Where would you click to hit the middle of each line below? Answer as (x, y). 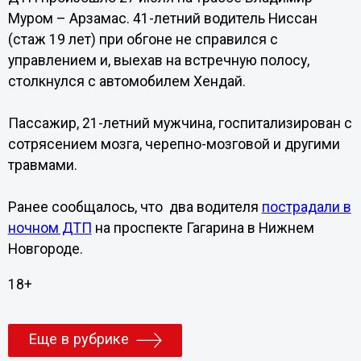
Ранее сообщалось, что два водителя (135, 207)
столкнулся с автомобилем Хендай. (127, 81)
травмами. (42, 165)
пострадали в (306, 207)
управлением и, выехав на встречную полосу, (158, 60)
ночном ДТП (50, 228)
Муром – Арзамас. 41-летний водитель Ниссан (162, 19)
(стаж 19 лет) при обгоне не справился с (143, 39)
